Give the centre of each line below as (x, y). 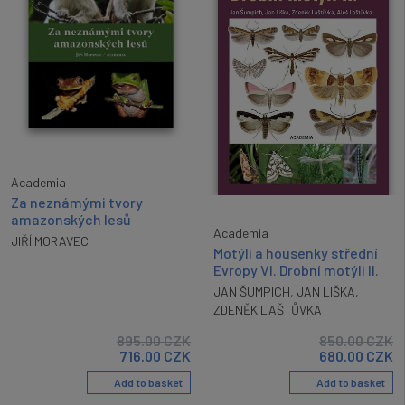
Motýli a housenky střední (296, 253)
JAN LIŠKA (326, 292)
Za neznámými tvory (77, 202)
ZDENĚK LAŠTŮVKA (268, 310)
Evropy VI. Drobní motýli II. (296, 270)
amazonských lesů (71, 220)
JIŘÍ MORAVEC (50, 241)
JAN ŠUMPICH (252, 292)
